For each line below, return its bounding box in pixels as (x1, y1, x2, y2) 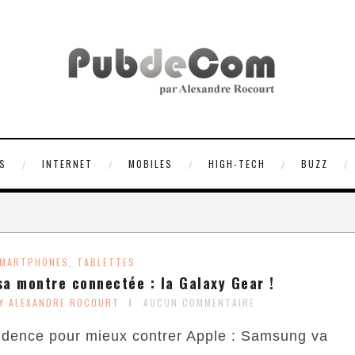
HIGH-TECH (208, 157, 265, 170)
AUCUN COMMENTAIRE (143, 295, 255, 309)
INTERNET (41, 157, 93, 170)
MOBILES (128, 157, 173, 170)
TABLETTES (76, 254, 136, 269)
